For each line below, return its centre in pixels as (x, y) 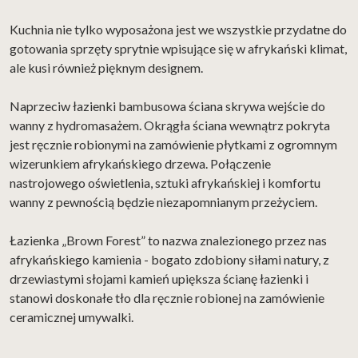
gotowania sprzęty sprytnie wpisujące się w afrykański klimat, (178, 48)
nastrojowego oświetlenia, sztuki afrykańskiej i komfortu (165, 182)
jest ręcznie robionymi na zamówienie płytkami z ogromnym (173, 144)
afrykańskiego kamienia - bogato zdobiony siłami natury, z (169, 259)
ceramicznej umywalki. (72, 316)
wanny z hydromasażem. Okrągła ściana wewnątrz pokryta (170, 125)
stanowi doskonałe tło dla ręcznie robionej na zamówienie (167, 297)
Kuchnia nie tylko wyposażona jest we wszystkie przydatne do (178, 29)
